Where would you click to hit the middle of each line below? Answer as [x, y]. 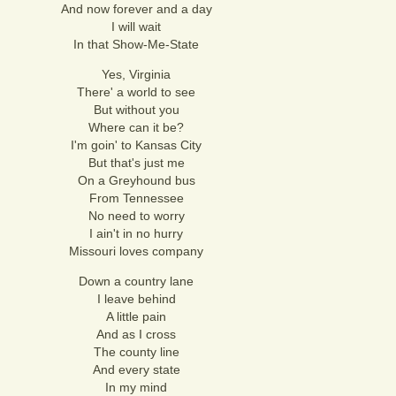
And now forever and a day [136, 9]
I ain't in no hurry [136, 233]
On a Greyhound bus [136, 180]
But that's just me [136, 163]
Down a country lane [136, 281]
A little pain [136, 316]
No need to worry [136, 216]
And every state [136, 369]
